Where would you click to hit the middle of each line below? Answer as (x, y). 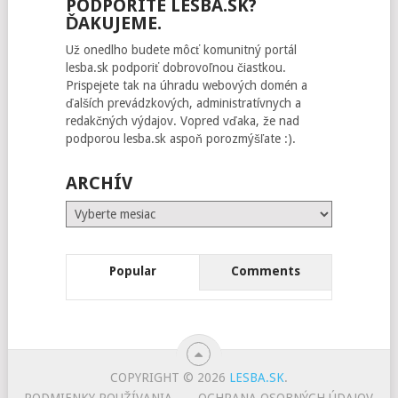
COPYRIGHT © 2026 (169, 378)
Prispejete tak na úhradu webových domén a (186, 85)
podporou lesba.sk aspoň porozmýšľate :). (180, 139)
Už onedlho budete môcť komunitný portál (181, 50)
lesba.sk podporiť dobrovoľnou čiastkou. (175, 68)
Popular (132, 271)
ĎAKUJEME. (113, 23)
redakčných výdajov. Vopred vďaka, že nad (182, 121)
